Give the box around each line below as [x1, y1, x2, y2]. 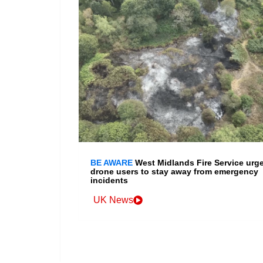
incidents [90, 176, 128, 186]
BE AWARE [90, 158, 133, 168]
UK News [93, 195, 133, 205]
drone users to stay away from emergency [90, 167, 258, 177]
